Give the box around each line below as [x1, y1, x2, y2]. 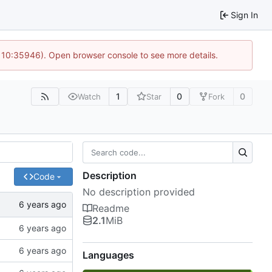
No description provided [83, 186, 195, 199]
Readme [92, 202, 129, 215]
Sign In [231, 9, 258, 20]
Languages [83, 249, 134, 262]
